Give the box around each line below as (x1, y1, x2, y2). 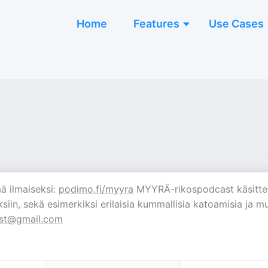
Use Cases (209, 17, 264, 30)
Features (133, 17, 179, 30)
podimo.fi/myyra (59, 183, 133, 195)
